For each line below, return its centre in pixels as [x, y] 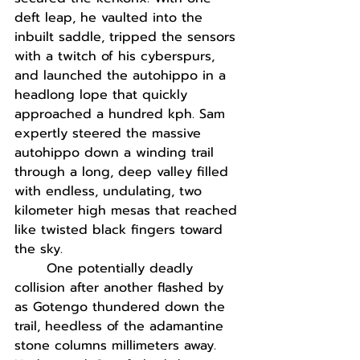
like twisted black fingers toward [121, 230]
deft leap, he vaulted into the [111, 18]
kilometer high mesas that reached [128, 211]
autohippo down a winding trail [117, 153]
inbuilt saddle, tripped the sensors [127, 37]
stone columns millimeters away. [118, 346]
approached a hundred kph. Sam [122, 114]
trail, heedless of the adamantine [121, 326]
